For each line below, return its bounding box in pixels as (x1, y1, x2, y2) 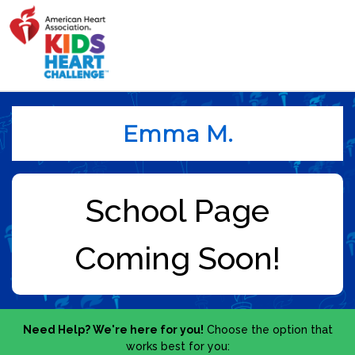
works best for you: (125, 340, 230, 353)
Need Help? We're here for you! (22, 323, 204, 337)
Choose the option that (203, 323, 333, 337)
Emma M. (122, 119, 233, 147)
